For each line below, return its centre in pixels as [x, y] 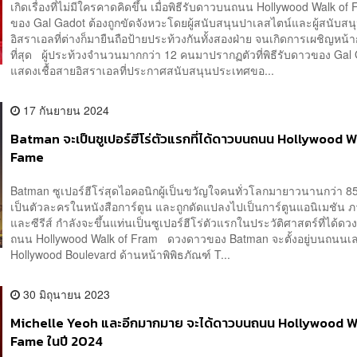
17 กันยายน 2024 [65, 110]
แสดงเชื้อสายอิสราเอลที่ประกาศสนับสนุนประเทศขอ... [143, 71]
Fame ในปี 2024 [57, 341]
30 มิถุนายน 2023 [65, 294]
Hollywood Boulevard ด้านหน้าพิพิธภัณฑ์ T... [121, 254]
